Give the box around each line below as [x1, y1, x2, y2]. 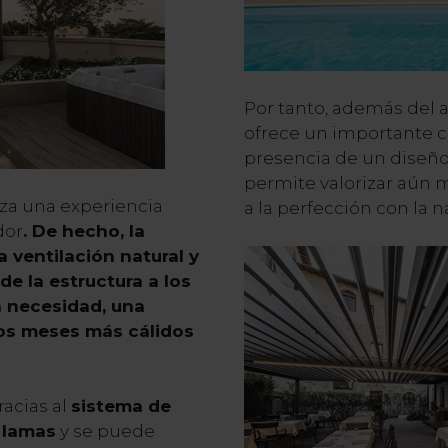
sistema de [70, 395, 171, 416]
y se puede [55, 420, 155, 441]
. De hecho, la [22, 220, 145, 241]
